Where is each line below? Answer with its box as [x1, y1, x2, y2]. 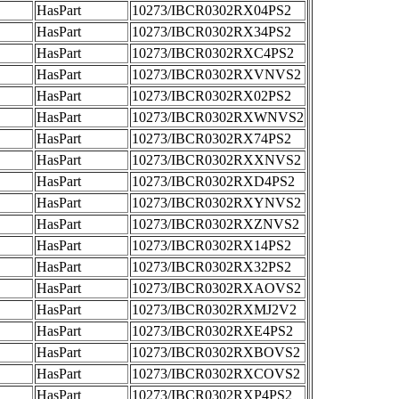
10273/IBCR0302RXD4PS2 [132, 174, 295, 189]
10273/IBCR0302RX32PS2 [132, 259, 291, 274]
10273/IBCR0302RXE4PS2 [132, 323, 293, 338]
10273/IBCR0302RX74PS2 [132, 131, 291, 146]
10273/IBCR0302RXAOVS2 [132, 281, 301, 296]
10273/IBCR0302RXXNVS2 [132, 152, 301, 167]
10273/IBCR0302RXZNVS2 [132, 216, 299, 232]
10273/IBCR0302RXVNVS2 [132, 67, 301, 82]
